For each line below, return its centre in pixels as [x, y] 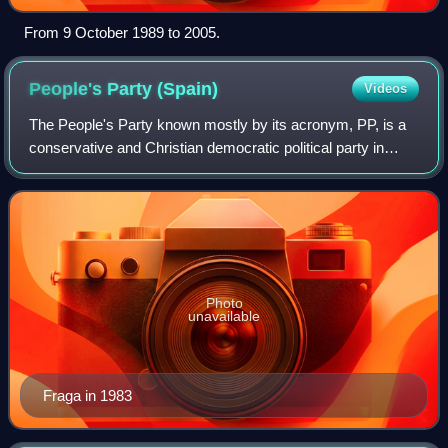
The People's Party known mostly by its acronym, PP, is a [218, 125]
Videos [385, 89]
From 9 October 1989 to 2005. [122, 33]
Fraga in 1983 [87, 396]
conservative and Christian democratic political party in [207, 148]
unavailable [224, 316]
